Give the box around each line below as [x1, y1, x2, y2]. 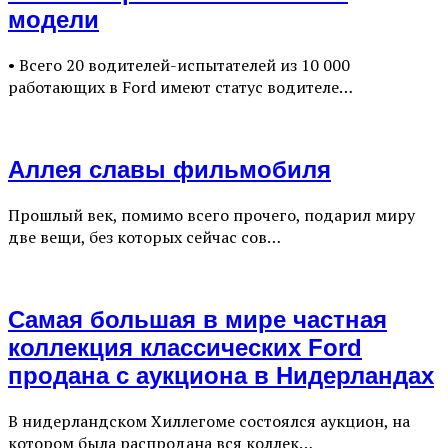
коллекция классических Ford [8, 333, 362, 361]
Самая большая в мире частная [8, 305, 387, 333]
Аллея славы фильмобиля [8, 155, 331, 183]
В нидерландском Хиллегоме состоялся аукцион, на [8, 409, 410, 432]
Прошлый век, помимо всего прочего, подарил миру [8, 203, 415, 226]
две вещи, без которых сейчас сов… [8, 225, 281, 248]
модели [8, 6, 99, 34]
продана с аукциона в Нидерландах [8, 361, 434, 389]
